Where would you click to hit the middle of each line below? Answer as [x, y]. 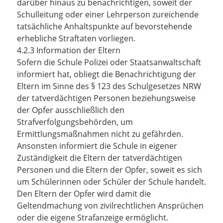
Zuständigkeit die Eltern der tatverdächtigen [100, 158]
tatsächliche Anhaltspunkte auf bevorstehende [105, 26]
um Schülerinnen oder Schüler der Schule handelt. [111, 182]
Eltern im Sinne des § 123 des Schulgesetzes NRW [109, 86]
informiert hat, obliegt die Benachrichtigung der [107, 74]
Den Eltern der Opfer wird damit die [84, 194]
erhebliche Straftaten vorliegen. [76, 38]
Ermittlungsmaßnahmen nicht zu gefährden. [100, 134]
